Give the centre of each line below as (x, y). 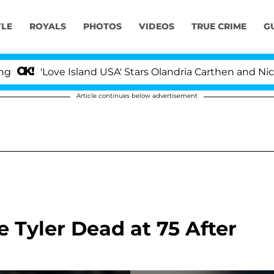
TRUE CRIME (219, 27)
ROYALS (47, 27)
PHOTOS (102, 27)
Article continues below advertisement (137, 96)
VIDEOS (156, 27)
